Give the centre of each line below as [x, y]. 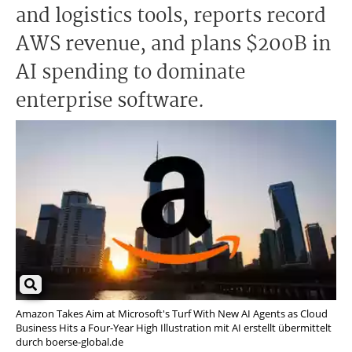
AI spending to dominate [130, 73]
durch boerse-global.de [70, 342]
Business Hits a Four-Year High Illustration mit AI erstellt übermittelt [174, 328]
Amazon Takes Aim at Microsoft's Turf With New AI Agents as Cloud [172, 314]
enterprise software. [110, 101]
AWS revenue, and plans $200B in [173, 45]
